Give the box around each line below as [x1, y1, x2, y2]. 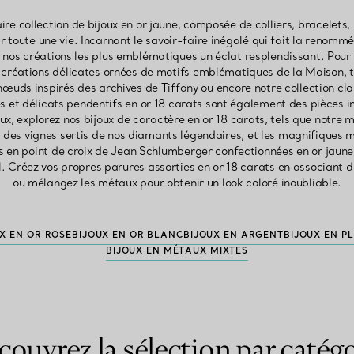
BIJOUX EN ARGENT [183, 229, 284, 240]
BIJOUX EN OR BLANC [72, 229, 183, 240]
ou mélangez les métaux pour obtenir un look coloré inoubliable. [12, 175, 342, 190]
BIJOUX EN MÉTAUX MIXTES [105, 245, 249, 256]
